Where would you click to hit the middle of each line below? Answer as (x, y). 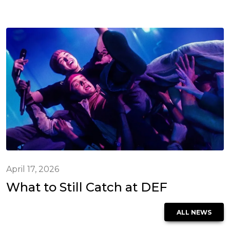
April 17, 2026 (33, 169)
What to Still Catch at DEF (87, 187)
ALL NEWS (194, 212)
